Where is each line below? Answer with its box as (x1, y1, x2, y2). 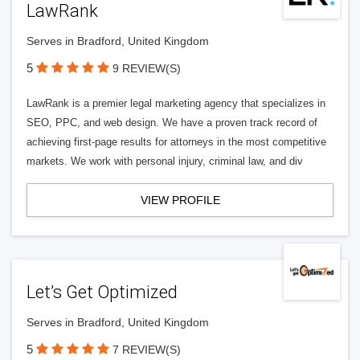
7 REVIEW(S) (112, 343, 181, 356)
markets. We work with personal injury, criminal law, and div (27, 155, 303, 167)
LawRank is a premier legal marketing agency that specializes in (27, 97, 325, 109)
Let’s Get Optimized (27, 282, 178, 302)
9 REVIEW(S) (112, 62, 181, 75)
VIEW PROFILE (140, 194, 220, 207)
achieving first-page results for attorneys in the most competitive (27, 136, 326, 148)
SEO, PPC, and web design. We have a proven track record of (27, 117, 317, 129)
